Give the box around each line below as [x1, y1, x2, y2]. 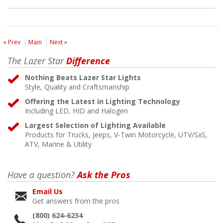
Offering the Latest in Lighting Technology [25, 96, 180, 106]
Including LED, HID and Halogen [25, 106, 128, 115]
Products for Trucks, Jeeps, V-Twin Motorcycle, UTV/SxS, [25, 129, 208, 139]
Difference [64, 54, 110, 67]
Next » [50, 37, 67, 46]
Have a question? [7, 168, 75, 181]
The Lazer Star [7, 54, 64, 67]
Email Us [32, 186, 63, 196]
